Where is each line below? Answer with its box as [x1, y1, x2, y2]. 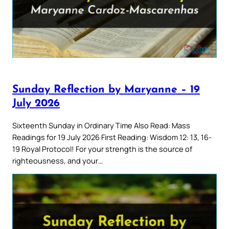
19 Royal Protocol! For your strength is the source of [12, 143, 192, 154]
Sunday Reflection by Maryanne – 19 [12, 84, 200, 96]
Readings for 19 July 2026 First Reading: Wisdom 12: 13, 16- [12, 131, 212, 142]
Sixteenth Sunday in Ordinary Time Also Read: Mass [12, 120, 190, 130]
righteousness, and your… [12, 155, 103, 166]
